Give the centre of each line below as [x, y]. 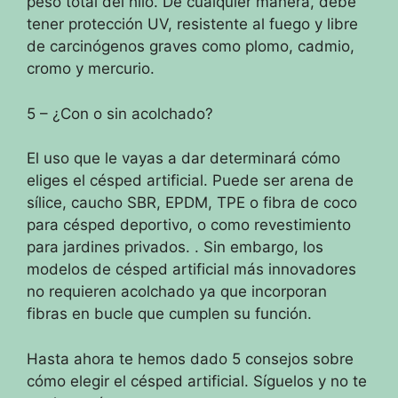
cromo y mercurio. [91, 68]
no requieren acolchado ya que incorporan [177, 291]
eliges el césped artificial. [119, 180]
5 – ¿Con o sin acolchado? [120, 113]
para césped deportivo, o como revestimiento [189, 225]
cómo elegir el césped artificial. [140, 381]
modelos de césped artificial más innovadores [191, 269]
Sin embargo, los [263, 247]
